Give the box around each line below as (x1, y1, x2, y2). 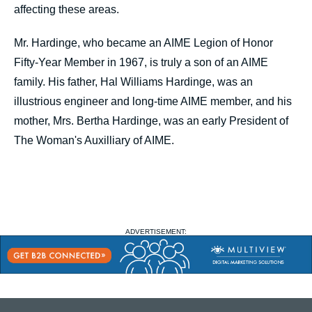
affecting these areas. (14, 3, 119, 15)
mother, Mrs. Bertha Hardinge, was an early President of (14, 115, 288, 127)
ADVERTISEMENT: (125, 228, 187, 235)
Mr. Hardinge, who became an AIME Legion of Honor (14, 37, 273, 49)
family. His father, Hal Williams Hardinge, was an (14, 76, 253, 88)
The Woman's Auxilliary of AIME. (14, 134, 174, 146)
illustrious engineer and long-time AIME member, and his (14, 95, 292, 107)
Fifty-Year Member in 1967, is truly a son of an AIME (14, 56, 268, 68)
